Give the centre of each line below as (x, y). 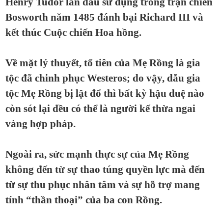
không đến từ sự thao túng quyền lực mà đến (105, 169)
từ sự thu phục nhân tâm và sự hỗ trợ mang (103, 185)
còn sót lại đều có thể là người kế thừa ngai (100, 109)
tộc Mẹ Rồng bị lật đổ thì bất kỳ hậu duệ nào (105, 93)
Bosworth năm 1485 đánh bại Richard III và (104, 17)
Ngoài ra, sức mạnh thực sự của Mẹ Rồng (97, 154)
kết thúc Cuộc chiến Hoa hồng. (73, 32)
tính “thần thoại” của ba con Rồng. (84, 200)
